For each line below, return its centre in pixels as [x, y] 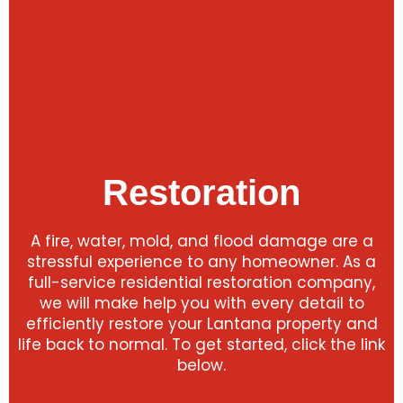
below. [201, 365]
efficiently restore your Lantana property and [201, 324]
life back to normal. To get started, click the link [201, 345]
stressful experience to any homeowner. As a [201, 262]
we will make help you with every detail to [201, 303]
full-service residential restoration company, [201, 282]
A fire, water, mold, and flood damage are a [201, 241]
